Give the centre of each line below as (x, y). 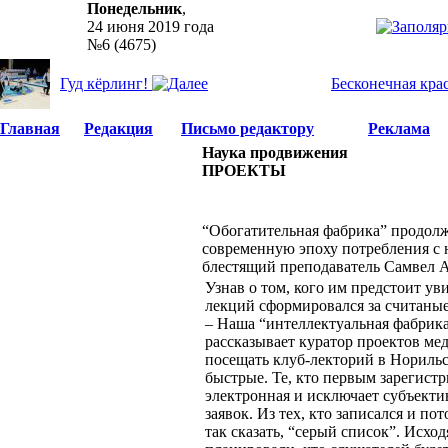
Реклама (399, 128)
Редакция (118, 128)
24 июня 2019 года (150, 26)
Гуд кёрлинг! (106, 83)
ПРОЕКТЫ (244, 170)
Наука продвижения (275, 152)
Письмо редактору (247, 128)
